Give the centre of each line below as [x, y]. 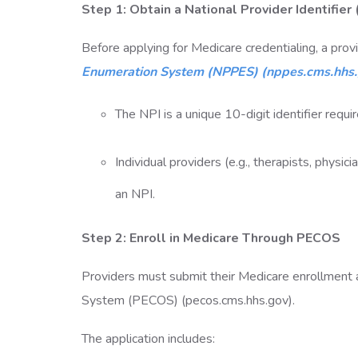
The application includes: [150, 339]
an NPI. [136, 194]
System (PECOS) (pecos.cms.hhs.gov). [190, 300]
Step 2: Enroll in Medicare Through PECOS [213, 238]
